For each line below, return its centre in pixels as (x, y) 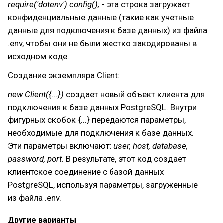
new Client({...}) (36, 94)
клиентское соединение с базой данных (86, 172)
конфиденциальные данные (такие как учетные (101, 17)
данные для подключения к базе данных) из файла (108, 30)
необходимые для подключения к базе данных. (101, 133)
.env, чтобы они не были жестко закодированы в (102, 43)
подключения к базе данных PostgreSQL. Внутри (102, 107)
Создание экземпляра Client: (64, 75)
